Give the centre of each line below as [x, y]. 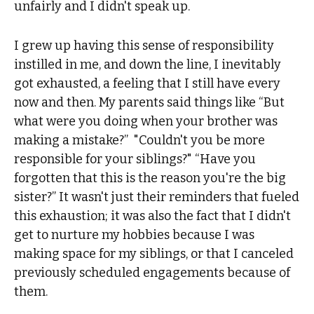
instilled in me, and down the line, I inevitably [148, 64]
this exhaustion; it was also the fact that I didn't [153, 216]
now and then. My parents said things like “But [150, 102]
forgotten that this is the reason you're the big [150, 178]
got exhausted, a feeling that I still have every [148, 83]
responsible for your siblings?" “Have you [135, 159]
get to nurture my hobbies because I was [135, 234]
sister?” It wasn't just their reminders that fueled [157, 197]
